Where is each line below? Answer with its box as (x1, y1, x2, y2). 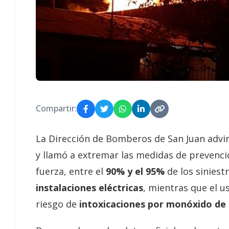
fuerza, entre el (36, 165, 103, 177)
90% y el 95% (103, 165, 165, 177)
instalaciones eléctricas (36, 181, 143, 194)
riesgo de (36, 197, 77, 210)
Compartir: (36, 103, 77, 114)
